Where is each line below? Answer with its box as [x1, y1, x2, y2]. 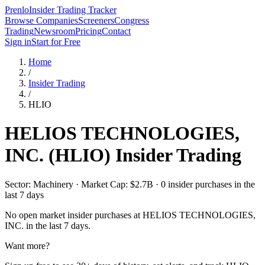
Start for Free [31, 37, 80, 47]
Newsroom [34, 26, 75, 36]
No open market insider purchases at [5, 209, 143, 220]
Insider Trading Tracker [29, 5, 117, 15]
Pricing [75, 26, 102, 36]
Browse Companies [5, 15, 78, 25]
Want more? [5, 240, 50, 251]
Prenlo [5, 5, 29, 15]
